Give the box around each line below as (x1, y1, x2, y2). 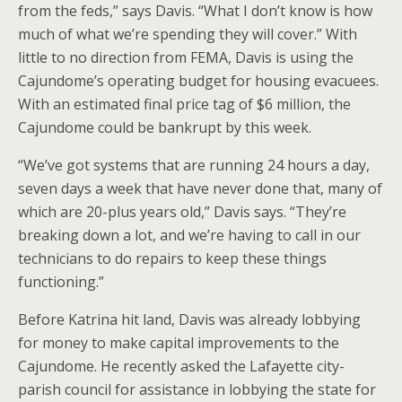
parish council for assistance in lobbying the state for (18, 380, 376, 399)
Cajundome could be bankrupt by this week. (18, 118, 311, 137)
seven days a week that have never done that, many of (18, 179, 382, 198)
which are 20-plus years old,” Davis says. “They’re (18, 202, 346, 222)
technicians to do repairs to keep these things (18, 249, 327, 268)
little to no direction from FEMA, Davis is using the (18, 48, 354, 67)
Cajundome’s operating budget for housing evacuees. (18, 71, 379, 91)
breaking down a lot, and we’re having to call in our (18, 225, 361, 245)
